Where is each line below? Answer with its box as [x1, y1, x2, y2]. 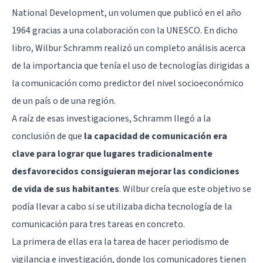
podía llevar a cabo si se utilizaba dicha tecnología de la [12, 200, 232, 213]
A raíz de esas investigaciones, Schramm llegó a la [12, 112, 211, 125]
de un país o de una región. [12, 94, 116, 107]
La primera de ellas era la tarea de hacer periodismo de [12, 235, 229, 248]
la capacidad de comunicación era [84, 129, 227, 143]
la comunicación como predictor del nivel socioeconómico [12, 76, 244, 90]
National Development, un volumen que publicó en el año [12, 6, 241, 19]
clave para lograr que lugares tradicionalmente [12, 147, 213, 160]
